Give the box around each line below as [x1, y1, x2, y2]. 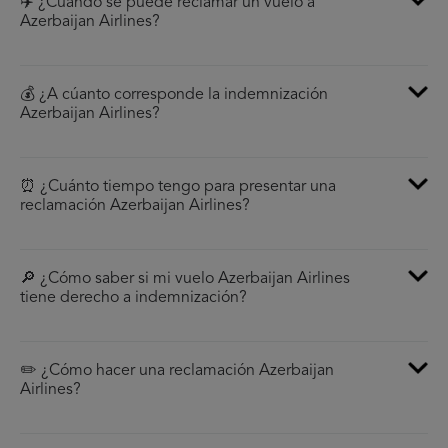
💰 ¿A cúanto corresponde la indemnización [20, 87, 328, 104]
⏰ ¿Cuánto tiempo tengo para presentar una [20, 179, 336, 196]
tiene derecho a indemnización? [20, 290, 247, 307]
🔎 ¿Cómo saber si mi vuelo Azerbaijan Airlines [20, 271, 350, 288]
